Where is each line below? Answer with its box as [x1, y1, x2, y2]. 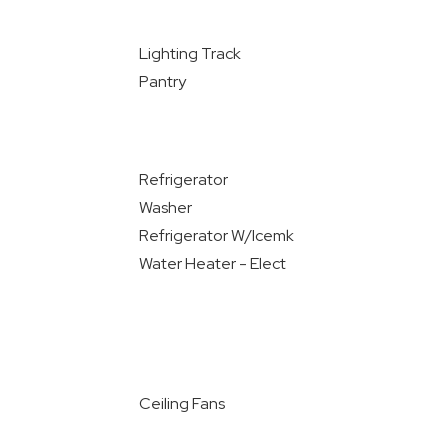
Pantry [138, 71, 186, 92]
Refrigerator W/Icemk [138, 225, 294, 246]
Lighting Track [138, 43, 241, 64]
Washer [138, 197, 192, 218]
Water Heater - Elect [138, 253, 286, 274]
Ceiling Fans [138, 393, 225, 414]
